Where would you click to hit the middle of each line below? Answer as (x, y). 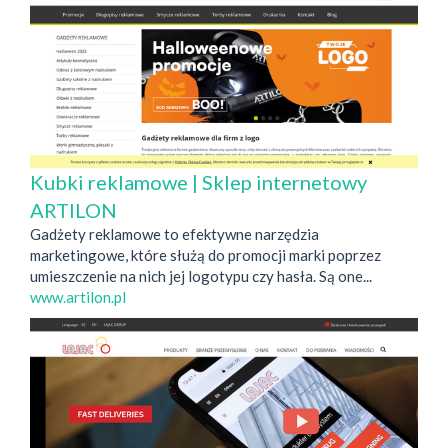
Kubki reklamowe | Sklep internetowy (198, 181)
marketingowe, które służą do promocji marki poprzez (205, 254)
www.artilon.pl (78, 296)
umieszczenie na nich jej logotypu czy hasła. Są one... (201, 275)
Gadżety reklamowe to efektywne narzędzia (174, 233)
